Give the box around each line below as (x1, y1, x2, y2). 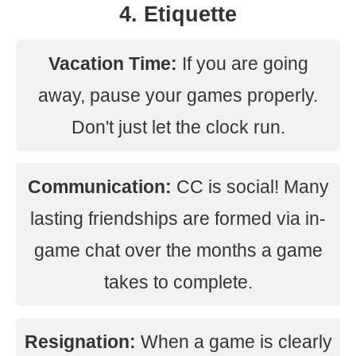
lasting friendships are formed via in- (30, 208, 326, 229)
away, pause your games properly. (38, 85, 318, 106)
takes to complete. (103, 272, 253, 292)
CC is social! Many (171, 176, 329, 197)
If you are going (176, 53, 308, 74)
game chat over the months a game (33, 240, 323, 261)
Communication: (27, 176, 172, 197)
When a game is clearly (135, 331, 332, 352)
